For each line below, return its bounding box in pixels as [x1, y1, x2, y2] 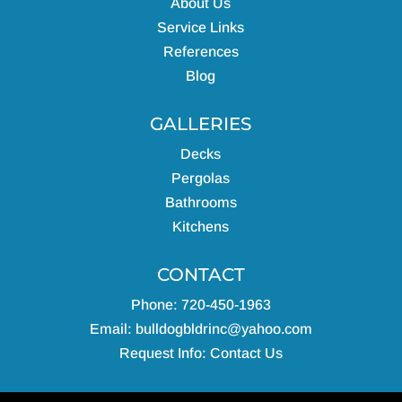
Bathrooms [164, 195, 237, 211]
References [162, 44, 239, 60]
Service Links [157, 20, 245, 36]
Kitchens [172, 219, 230, 235]
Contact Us [209, 345, 283, 362]
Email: [89, 321, 132, 337]
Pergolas [171, 170, 231, 187]
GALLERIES [150, 113, 252, 135]
